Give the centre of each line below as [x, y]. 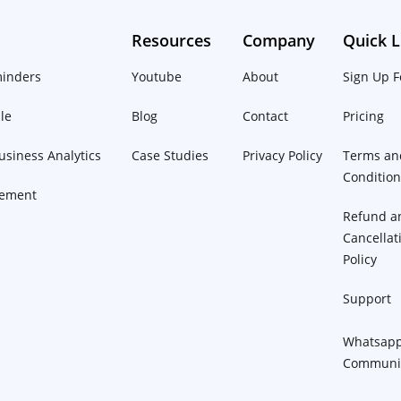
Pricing [364, 116]
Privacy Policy [283, 156]
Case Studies [170, 156]
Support [367, 299]
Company [279, 41]
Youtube [156, 77]
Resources [171, 41]
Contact [266, 116]
